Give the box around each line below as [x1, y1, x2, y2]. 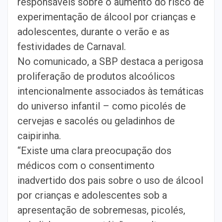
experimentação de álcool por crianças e [17, 11, 196, 23]
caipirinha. [17, 130, 61, 142]
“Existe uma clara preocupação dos [17, 145, 171, 157]
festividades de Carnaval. [17, 41, 126, 53]
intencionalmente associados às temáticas [17, 85, 204, 97]
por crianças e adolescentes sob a [17, 189, 167, 201]
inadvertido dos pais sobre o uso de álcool [17, 174, 203, 186]
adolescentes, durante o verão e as [17, 26, 169, 38]
